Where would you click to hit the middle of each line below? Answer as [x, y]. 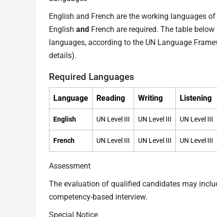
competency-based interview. [98, 197]
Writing [150, 98]
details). [63, 55]
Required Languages [92, 77]
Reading [111, 98]
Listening [196, 98]
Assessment [70, 166]
